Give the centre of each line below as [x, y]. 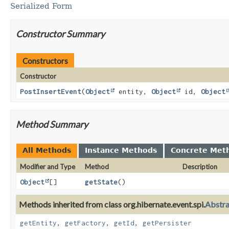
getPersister [167, 223]
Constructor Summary [60, 34]
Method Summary [52, 124]
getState [101, 182]
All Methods [47, 151]
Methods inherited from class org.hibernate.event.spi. [112, 204]
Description [200, 167]
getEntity [38, 223]
